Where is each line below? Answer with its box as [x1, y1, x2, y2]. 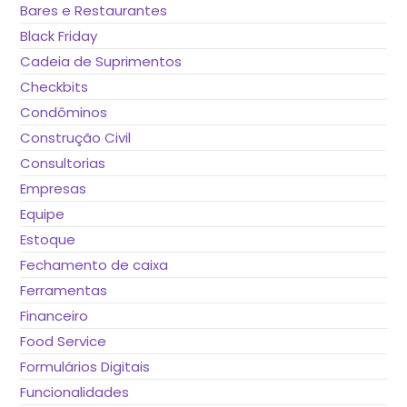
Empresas [20, 178, 87, 198]
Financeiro [20, 305, 89, 325]
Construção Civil [20, 127, 132, 147]
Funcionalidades [20, 382, 130, 402]
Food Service [20, 331, 107, 351]
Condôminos [20, 102, 108, 122]
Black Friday [20, 25, 98, 45]
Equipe [20, 203, 65, 223]
